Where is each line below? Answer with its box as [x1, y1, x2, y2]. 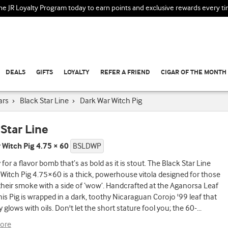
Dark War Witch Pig [80, 96, 142, 106]
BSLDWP [73, 141, 101, 151]
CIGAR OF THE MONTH [161, 69, 226, 76]
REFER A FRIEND [100, 69, 150, 76]
